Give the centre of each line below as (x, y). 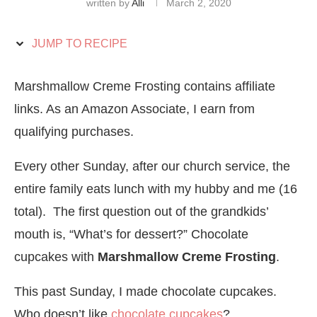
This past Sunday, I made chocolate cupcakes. (145, 291)
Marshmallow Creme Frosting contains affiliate (145, 86)
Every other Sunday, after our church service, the (152, 166)
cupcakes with (56, 257)
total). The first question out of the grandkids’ (141, 211)
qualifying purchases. (76, 131)
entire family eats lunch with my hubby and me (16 (156, 189)
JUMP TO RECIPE (78, 43)
